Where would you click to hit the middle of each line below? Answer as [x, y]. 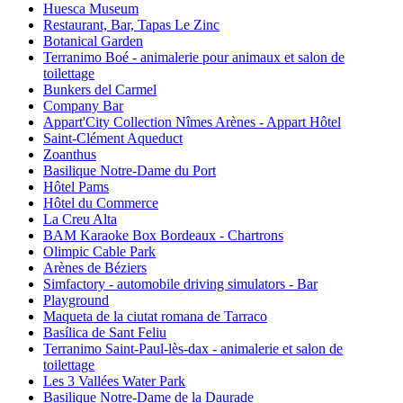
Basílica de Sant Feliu [105, 333]
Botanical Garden [93, 41]
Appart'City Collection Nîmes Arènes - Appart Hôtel [192, 122]
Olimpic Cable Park [99, 252]
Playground [76, 300]
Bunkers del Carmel [100, 90]
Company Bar [83, 106]
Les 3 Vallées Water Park [114, 381]
